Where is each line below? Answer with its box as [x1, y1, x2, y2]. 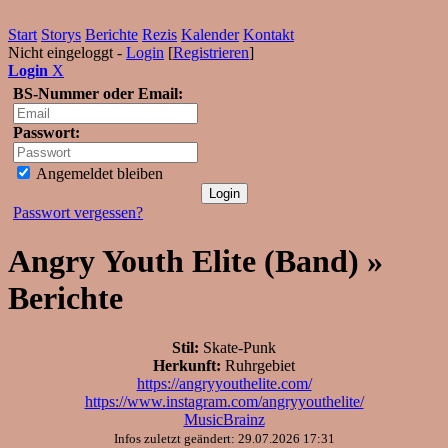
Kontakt [243, 26, 294, 43]
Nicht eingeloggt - [8, 44, 126, 61]
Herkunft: [153, 356, 221, 374]
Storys [41, 26, 81, 43]
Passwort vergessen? [13, 204, 143, 221]
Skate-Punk [199, 338, 276, 356]
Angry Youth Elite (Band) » [8, 243, 383, 280]
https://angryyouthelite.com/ [136, 374, 312, 392]
